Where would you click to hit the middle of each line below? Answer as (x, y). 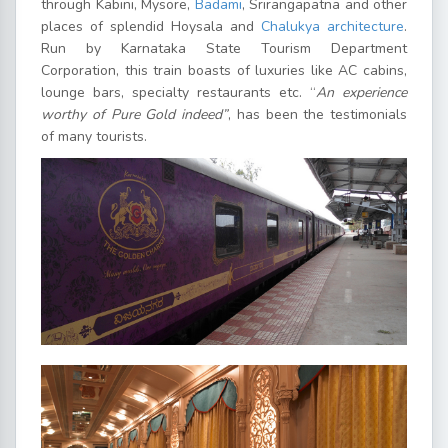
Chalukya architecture (332, 26)
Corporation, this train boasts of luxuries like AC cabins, (224, 70)
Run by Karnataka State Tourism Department (224, 48)
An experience (361, 92)
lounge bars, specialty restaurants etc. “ (178, 92)
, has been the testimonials (317, 114)
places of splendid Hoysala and (151, 26)
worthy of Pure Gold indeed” (134, 114)
